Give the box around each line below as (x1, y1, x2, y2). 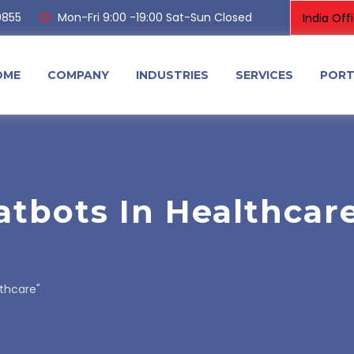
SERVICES (235, 68, 293, 82)
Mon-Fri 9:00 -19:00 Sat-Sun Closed (58, 9, 252, 25)
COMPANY (47, 68, 109, 82)
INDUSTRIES (136, 68, 209, 82)
